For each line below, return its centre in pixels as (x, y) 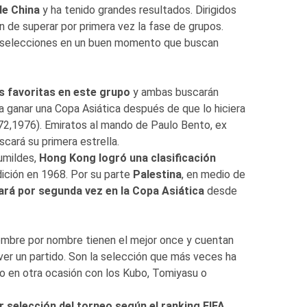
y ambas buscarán (174, 92)
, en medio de (213, 174)
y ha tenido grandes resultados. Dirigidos (138, 10)
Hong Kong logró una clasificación (127, 158)
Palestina (157, 174)
